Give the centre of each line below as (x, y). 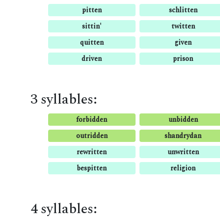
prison (183, 59)
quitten (92, 42)
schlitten (183, 10)
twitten (183, 26)
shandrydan (183, 136)
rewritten (92, 152)
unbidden (183, 120)
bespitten (92, 168)
